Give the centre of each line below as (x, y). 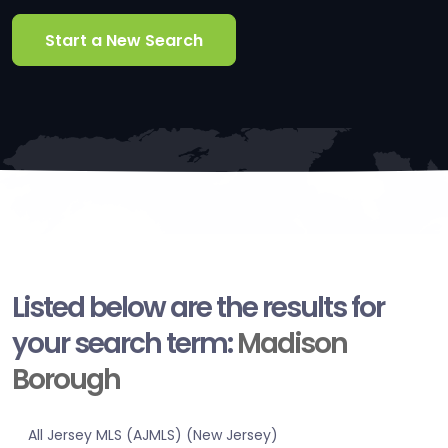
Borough (66, 380)
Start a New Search (124, 40)
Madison (292, 344)
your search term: (124, 344)
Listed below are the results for (198, 308)
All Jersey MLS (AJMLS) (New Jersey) (153, 435)
